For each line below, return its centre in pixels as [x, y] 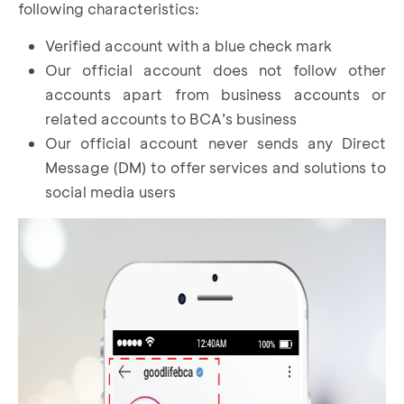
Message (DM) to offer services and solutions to [216, 167]
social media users [110, 191]
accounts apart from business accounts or [216, 94]
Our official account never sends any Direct [216, 142]
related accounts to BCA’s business [171, 118]
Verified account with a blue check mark [188, 45]
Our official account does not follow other [216, 69]
